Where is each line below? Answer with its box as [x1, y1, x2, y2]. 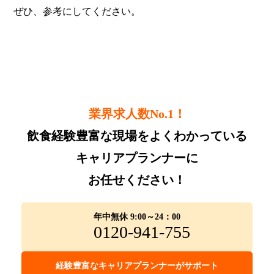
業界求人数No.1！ [88, 106, 186, 120]
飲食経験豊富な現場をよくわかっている [27, 128, 247, 143]
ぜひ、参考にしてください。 [13, 6, 141, 17]
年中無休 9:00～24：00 [94, 212, 180, 221]
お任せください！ [88, 172, 186, 187]
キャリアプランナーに [76, 150, 198, 165]
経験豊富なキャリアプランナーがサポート [56, 261, 218, 270]
